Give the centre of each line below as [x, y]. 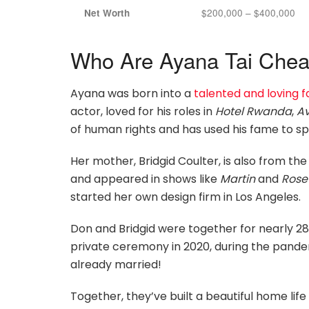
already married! [116, 265]
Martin [238, 179]
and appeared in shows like [145, 179]
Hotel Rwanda [253, 112]
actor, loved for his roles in [143, 112]
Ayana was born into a [132, 94]
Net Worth [107, 12]
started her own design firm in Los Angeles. [186, 197]
